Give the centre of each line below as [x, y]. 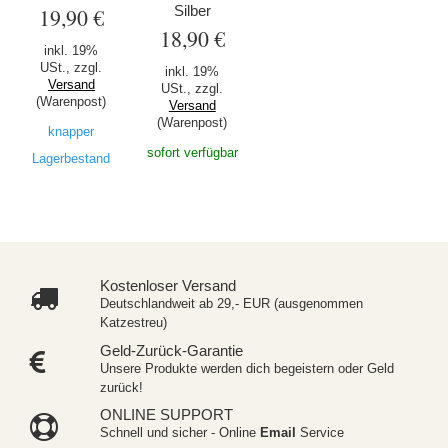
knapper [71, 131]
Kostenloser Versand [167, 285]
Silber [192, 11]
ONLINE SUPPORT [166, 415]
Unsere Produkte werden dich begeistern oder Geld [246, 368]
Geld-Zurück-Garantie [171, 350]
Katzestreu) [133, 322]
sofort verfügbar [192, 152]
